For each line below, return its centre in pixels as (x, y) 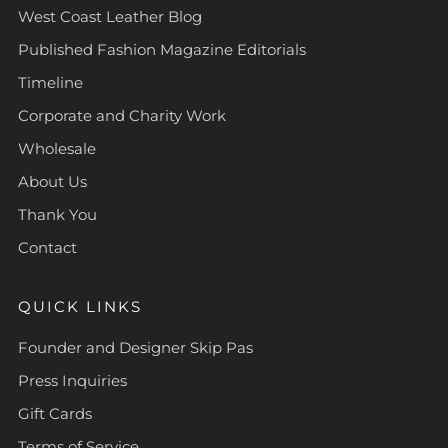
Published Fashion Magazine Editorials (162, 50)
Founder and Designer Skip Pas (135, 348)
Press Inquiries (72, 381)
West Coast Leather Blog (110, 17)
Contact (47, 248)
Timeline (50, 83)
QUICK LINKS (80, 307)
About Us (52, 182)
